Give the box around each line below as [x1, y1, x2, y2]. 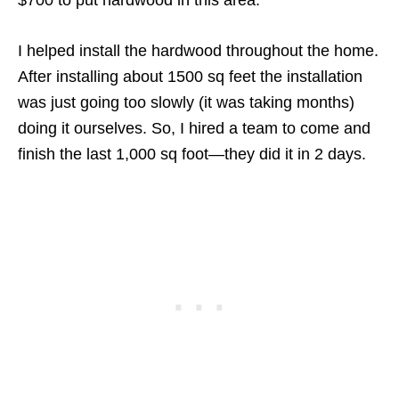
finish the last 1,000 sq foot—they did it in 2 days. [18, 145, 366, 164]
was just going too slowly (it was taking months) [18, 94, 354, 112]
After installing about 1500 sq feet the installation [18, 68, 362, 86]
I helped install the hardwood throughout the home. [18, 42, 379, 61]
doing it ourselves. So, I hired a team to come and [18, 119, 370, 138]
